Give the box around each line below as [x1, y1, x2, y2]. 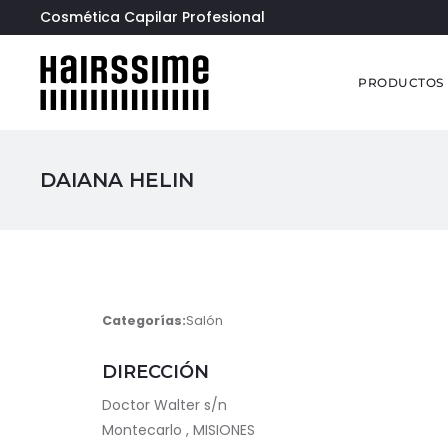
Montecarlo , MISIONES [102, 420, 255, 440]
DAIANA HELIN [40, 168, 194, 192]
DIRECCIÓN [102, 361, 209, 383]
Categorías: [102, 312, 186, 329]
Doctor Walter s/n [102, 395, 227, 415]
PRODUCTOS [358, 75, 444, 90]
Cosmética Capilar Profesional [40, 7, 265, 27]
